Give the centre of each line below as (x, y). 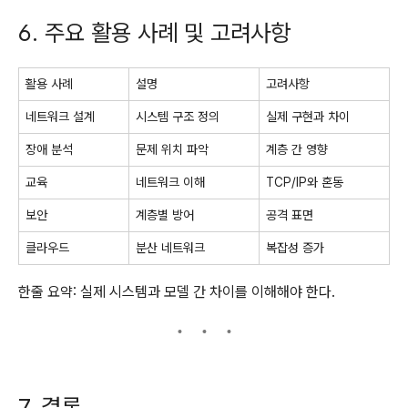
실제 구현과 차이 (308, 116)
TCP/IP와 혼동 (305, 182)
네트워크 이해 (170, 182)
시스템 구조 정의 (178, 116)
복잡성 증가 (295, 247)
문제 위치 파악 (172, 149)
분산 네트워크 (170, 247)
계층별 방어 (165, 214)
